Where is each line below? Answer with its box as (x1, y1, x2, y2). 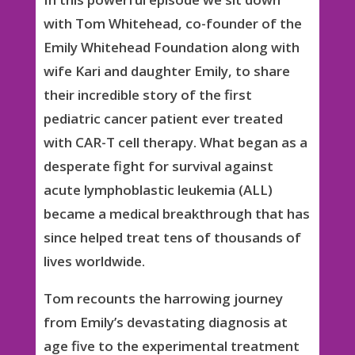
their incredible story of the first (43, 85, 252, 104)
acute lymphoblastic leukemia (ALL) (43, 180, 273, 199)
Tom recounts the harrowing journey (43, 288, 283, 307)
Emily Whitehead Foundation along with (43, 37, 300, 56)
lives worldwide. (43, 251, 148, 270)
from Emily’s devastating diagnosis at (43, 312, 288, 331)
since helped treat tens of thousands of (43, 227, 301, 246)
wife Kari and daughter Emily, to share (43, 61, 290, 80)
